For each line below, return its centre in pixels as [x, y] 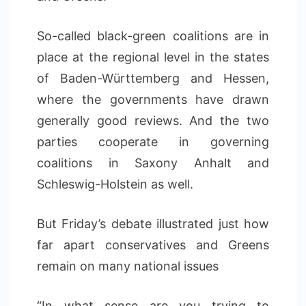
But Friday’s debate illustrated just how [153, 224]
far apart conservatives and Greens [153, 245]
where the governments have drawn [153, 99]
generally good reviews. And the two [153, 121]
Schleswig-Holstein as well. [115, 184]
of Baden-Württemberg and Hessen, [153, 78]
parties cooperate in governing [153, 142]
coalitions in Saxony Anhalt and [153, 163]
